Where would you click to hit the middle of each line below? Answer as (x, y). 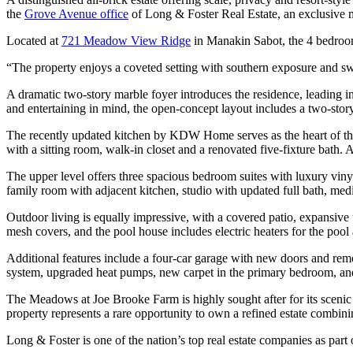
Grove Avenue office (76, 14)
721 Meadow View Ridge (126, 41)
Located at (34, 41)
